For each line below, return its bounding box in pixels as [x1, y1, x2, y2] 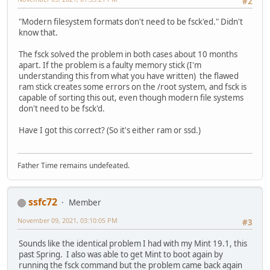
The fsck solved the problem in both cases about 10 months [19, 49, 237, 60]
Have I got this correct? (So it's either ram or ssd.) [19, 125, 201, 136]
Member [69, 197, 101, 209]
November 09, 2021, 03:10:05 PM [17, 216, 118, 225]
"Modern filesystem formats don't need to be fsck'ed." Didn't [19, 16, 243, 28]
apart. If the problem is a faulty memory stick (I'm [19, 60, 201, 71]
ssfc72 [28, 195, 57, 209]
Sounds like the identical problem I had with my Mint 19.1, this [19, 237, 247, 249]
